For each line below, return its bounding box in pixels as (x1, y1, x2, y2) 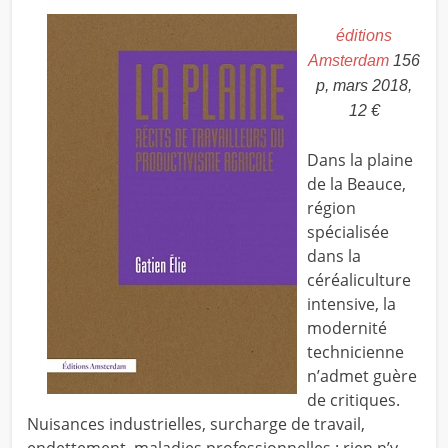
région (306, 197, 356, 220)
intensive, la (306, 293, 396, 316)
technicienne (306, 341, 404, 364)
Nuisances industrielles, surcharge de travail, (26, 413, 365, 436)
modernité (306, 317, 387, 340)
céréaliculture (306, 269, 411, 292)
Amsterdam (308, 52, 389, 70)
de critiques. (306, 389, 400, 412)
